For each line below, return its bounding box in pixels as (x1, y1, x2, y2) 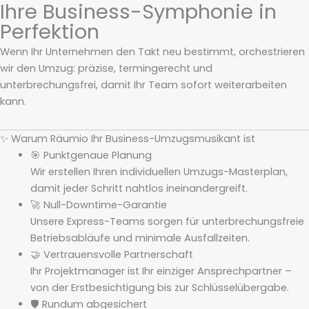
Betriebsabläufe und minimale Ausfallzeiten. (30, 231, 250, 246)
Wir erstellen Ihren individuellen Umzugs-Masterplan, (30, 165, 288, 179)
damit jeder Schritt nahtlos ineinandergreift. (30, 181, 248, 196)
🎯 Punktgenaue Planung (30, 148, 152, 163)
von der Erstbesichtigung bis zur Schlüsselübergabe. (30, 281, 289, 295)
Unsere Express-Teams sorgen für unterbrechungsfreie (30, 215, 304, 229)
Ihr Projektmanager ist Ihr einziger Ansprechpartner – (30, 264, 292, 279)
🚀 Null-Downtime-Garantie (30, 198, 167, 212)
